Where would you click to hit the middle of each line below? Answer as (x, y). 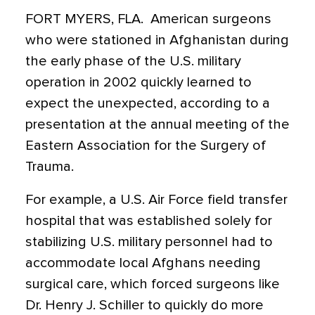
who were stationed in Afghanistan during (157, 40)
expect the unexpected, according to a (148, 103)
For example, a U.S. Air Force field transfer (156, 200)
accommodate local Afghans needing (143, 263)
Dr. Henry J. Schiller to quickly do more (144, 305)
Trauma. (50, 167)
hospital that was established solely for (149, 221)
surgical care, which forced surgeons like (153, 284)
